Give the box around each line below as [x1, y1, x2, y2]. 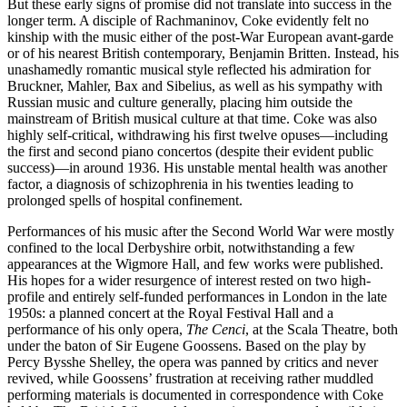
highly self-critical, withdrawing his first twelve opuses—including [7, 127, 388, 144]
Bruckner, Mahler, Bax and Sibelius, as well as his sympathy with [7, 78, 382, 94]
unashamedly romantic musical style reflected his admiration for [7, 62, 371, 78]
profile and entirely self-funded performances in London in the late [7, 289, 387, 305]
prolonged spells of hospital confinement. [7, 193, 243, 209]
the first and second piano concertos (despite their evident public [7, 144, 373, 160]
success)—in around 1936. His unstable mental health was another [7, 160, 387, 176]
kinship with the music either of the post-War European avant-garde [7, 29, 393, 45]
